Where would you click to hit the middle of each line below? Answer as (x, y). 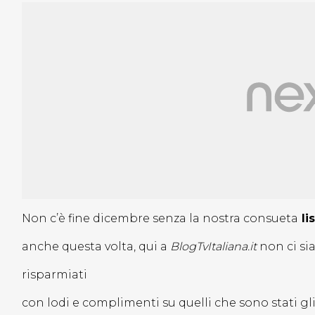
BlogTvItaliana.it (212, 247)
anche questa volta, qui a (95, 247)
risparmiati (54, 275)
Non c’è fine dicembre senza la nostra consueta (160, 219)
